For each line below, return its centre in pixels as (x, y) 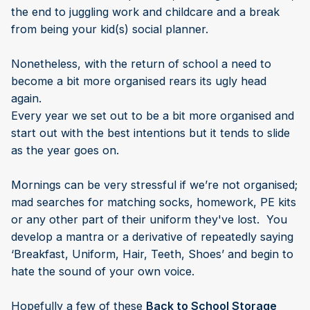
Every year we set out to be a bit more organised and (153, 115)
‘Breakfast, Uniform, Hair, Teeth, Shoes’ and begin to (152, 254)
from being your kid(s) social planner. (111, 29)
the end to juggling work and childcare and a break (145, 11)
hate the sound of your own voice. (103, 271)
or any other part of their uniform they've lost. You (149, 219)
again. (26, 98)
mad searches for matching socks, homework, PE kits (154, 202)
